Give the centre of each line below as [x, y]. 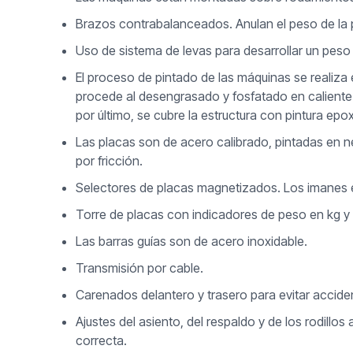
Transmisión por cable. [140, 268]
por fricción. [110, 161]
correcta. [102, 341]
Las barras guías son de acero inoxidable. [192, 242]
